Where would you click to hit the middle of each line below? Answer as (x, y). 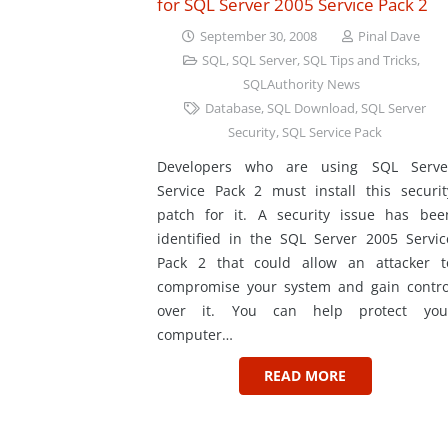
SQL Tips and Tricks (359, 61)
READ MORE (305, 376)
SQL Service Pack (332, 133)
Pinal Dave (389, 37)
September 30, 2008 (259, 37)
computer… (195, 335)
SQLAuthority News (301, 85)
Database (233, 109)
